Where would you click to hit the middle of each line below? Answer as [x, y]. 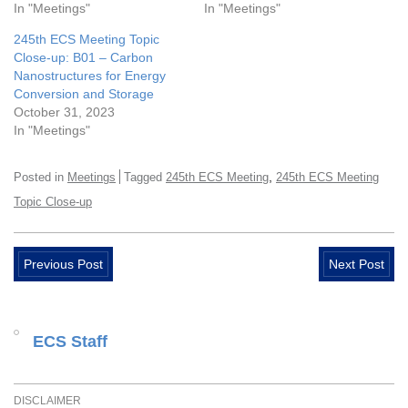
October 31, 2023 [64, 112]
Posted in [41, 177]
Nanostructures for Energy [90, 75]
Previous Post [63, 264]
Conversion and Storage [84, 93]
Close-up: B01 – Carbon [83, 57]
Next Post [357, 264]
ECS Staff [70, 341]
